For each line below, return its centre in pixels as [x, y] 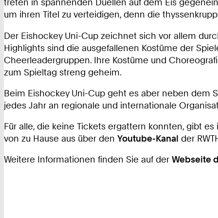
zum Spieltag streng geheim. [63, 72]
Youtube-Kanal [148, 138]
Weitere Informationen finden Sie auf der [88, 159]
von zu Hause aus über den [61, 138]
